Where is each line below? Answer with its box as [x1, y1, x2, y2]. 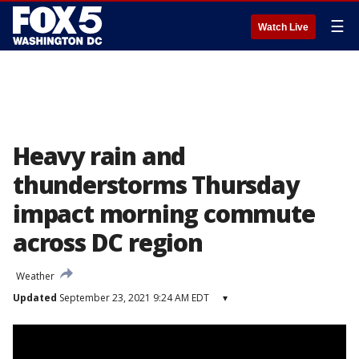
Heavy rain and [13, 139, 186, 172]
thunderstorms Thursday [13, 168, 299, 201]
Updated [13, 291, 57, 305]
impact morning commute [13, 197, 315, 230]
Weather [16, 269, 54, 283]
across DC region [13, 226, 203, 259]
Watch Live [258, 22, 309, 33]
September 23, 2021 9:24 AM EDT [57, 291, 209, 305]
